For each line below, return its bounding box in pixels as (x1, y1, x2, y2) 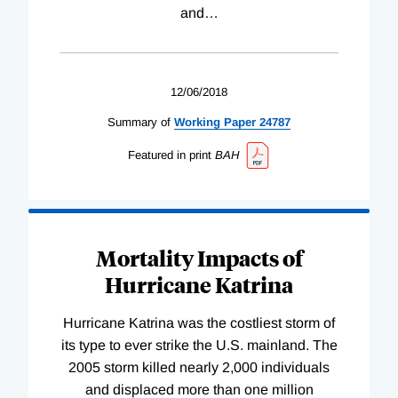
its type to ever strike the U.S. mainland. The (60, 338, 338, 354)
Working (174, 115, 220, 129)
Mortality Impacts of (95, 243, 303, 273)
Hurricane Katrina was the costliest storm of (63, 315, 335, 331)
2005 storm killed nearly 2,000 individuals (68, 360, 330, 376)
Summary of (107, 115, 171, 129)
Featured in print (127, 147, 211, 162)
